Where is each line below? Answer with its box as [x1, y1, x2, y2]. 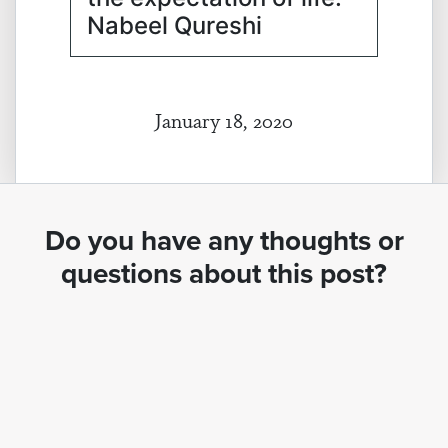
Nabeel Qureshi [87, 11, 262, 40]
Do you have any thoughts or [44, 220, 404, 261]
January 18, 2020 [155, 105, 293, 134]
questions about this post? [61, 253, 387, 294]
